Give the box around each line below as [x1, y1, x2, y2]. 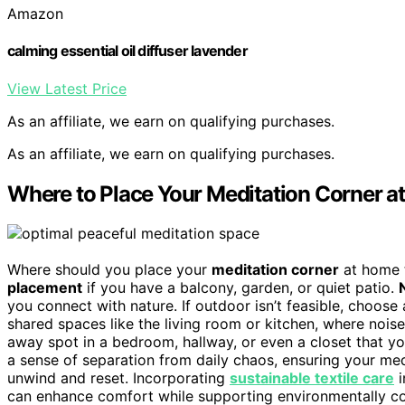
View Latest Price [7, 79, 127, 98]
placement [7, 278, 82, 297]
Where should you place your [7, 260, 212, 279]
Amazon [7, 5, 63, 24]
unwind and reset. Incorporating [7, 369, 230, 388]
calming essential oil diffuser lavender [7, 42, 248, 61]
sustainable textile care [230, 369, 394, 388]
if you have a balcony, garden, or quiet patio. [82, 278, 399, 297]
